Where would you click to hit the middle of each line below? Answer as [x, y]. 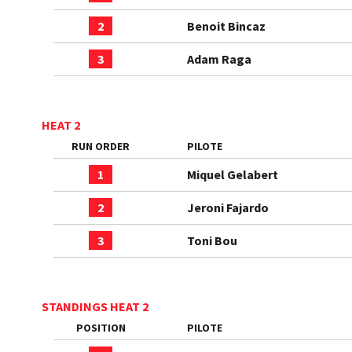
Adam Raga [219, 59]
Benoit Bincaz [226, 26]
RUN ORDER [101, 146]
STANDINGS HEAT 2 [95, 306]
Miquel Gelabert [233, 174]
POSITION [101, 328]
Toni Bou [212, 240]
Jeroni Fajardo [228, 207]
